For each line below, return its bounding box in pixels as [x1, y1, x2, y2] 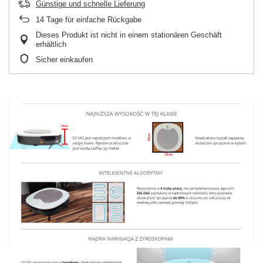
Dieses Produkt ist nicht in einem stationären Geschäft [36, 31, 222, 40]
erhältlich [36, 40, 66, 49]
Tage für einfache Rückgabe [44, 15, 141, 25]
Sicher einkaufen [36, 55, 93, 65]
